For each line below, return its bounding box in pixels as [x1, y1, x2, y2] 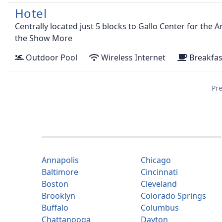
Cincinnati [141, 166, 178, 178]
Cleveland [141, 178, 177, 190]
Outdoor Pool [24, 52, 77, 63]
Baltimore [42, 166, 78, 178]
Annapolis [42, 155, 79, 166]
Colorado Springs [141, 190, 206, 202]
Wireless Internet [99, 52, 166, 63]
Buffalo [42, 202, 68, 214]
